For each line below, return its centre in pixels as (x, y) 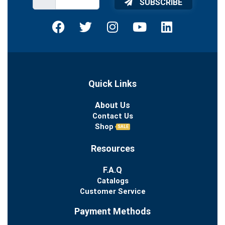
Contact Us (113, 116)
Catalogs (113, 181)
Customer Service (113, 191)
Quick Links (113, 83)
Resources (113, 148)
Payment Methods (113, 211)
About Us (113, 105)
